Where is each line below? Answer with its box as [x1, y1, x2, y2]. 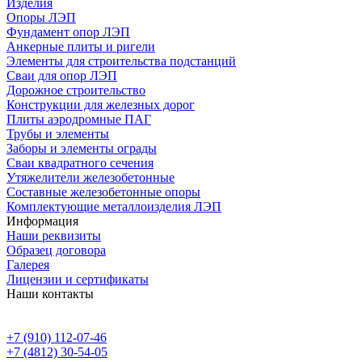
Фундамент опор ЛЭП [6, 24, 130, 39]
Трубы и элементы [6, 126, 109, 141]
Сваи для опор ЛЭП [6, 68, 117, 82]
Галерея [6, 257, 49, 271]
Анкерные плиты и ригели [6, 39, 155, 53]
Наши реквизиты [6, 228, 101, 242]
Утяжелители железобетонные [6, 170, 175, 184]
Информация [6, 213, 78, 228]
